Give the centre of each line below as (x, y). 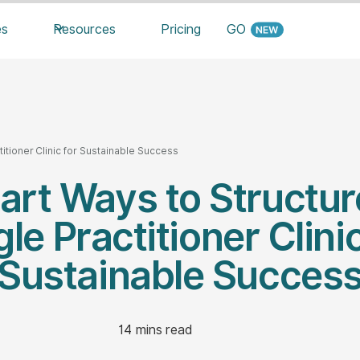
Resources (85, 29)
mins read (162, 329)
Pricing (181, 29)
